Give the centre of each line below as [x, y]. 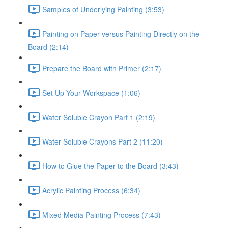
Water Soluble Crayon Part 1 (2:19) [99, 117]
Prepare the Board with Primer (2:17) [102, 68]
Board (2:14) [48, 47]
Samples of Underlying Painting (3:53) [103, 9]
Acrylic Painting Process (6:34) [91, 190]
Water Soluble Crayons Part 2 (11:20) [103, 141]
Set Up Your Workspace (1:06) [91, 92]
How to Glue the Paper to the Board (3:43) [110, 166]
